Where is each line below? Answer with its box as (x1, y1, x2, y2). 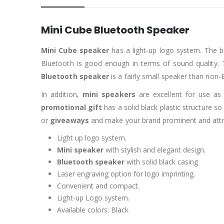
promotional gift (41, 102, 102, 112)
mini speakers (82, 89, 135, 99)
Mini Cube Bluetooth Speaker (41, 23, 189, 37)
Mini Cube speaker (41, 45, 109, 55)
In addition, (41, 89, 82, 99)
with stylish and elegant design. (103, 145, 205, 155)
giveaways (50, 115, 89, 125)
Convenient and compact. (57, 181, 139, 191)
